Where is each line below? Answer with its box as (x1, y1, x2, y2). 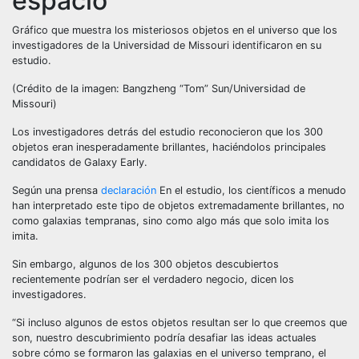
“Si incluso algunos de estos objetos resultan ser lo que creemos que (12, 317, 347, 329)
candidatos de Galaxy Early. (12, 156, 147, 168)
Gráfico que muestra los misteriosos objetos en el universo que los (12, 24, 337, 36)
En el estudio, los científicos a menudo (156, 184, 346, 196)
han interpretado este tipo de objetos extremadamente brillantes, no (12, 200, 345, 212)
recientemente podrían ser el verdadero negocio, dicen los (12, 273, 294, 285)
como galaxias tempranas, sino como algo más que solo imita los (12, 215, 329, 227)
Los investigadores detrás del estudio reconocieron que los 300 (12, 126, 323, 138)
